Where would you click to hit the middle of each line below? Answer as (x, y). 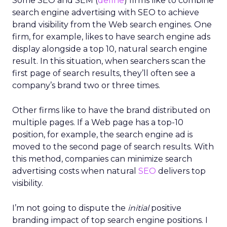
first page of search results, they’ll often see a (104, 73)
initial (138, 208)
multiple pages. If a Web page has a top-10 (98, 122)
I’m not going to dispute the (70, 208)
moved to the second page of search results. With (113, 147)
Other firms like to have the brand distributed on (111, 110)
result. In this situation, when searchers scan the (109, 61)
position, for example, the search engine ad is (102, 135)
